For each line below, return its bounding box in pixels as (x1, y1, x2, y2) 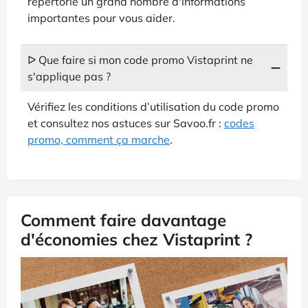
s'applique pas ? (27, 69, 111, 83)
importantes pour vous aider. (27, 10, 175, 25)
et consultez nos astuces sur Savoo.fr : (27, 115, 224, 130)
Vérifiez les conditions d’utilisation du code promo (27, 99, 279, 113)
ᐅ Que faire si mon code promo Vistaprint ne (27, 52, 253, 67)
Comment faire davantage (21, 209, 226, 230)
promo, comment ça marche (27, 132, 170, 146)
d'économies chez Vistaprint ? (21, 228, 252, 250)
